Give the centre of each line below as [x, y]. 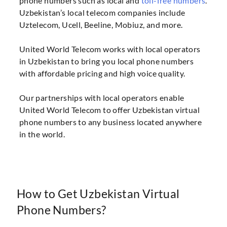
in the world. [42, 134]
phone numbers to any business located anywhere [110, 122]
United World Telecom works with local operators [110, 49]
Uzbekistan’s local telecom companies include [102, 12]
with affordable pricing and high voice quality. [102, 73]
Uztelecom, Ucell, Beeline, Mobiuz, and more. [101, 24]
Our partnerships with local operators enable [102, 97]
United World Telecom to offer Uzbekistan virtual [109, 109]
